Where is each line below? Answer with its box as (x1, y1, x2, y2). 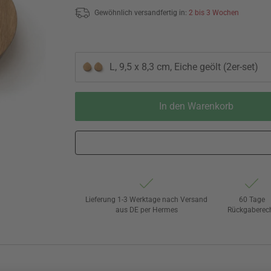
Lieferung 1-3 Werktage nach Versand (85, 195, 208, 204)
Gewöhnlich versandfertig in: (94, 8, 189, 17)
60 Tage (238, 195, 265, 204)
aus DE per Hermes (115, 205, 178, 214)
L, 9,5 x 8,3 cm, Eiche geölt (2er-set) (109, 61, 258, 73)
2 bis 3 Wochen (189, 8, 239, 17)
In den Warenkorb (158, 100, 233, 112)
